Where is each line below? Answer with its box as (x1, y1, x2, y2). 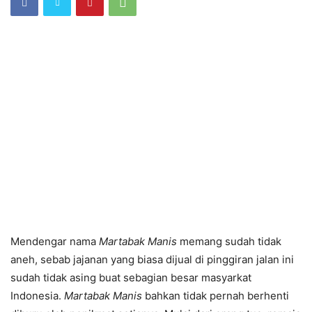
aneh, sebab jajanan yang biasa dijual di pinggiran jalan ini (10, 253, 294, 266)
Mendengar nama (10, 235, 99, 248)
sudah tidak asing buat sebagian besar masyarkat (10, 271, 251, 284)
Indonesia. (10, 289, 64, 302)
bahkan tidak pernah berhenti (145, 289, 289, 302)
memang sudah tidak (177, 235, 281, 248)
